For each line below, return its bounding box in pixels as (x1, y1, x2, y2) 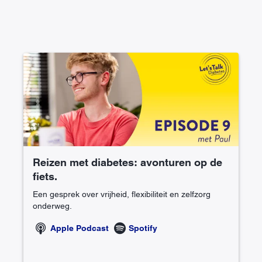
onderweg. (33, 201, 72, 211)
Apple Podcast (50, 223, 109, 233)
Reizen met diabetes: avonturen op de (33, 156, 222, 169)
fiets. (33, 170, 57, 183)
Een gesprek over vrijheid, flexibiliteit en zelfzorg (33, 189, 211, 199)
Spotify (129, 223, 157, 233)
